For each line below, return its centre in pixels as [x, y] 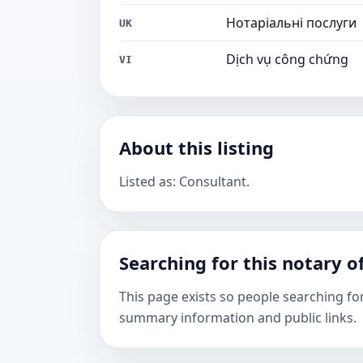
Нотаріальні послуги [291, 23]
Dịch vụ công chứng [287, 59]
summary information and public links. [238, 318]
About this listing [196, 147]
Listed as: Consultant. [184, 181]
